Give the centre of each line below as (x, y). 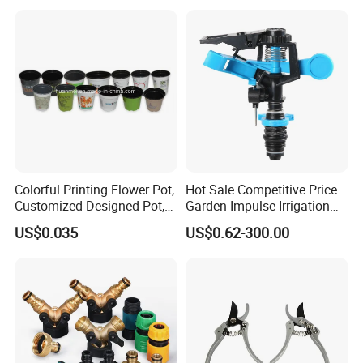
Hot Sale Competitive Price (261, 190)
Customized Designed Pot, (90, 206)
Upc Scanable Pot (66, 222)
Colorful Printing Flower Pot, (95, 190)
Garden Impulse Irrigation (257, 206)
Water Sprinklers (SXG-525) (263, 222)
